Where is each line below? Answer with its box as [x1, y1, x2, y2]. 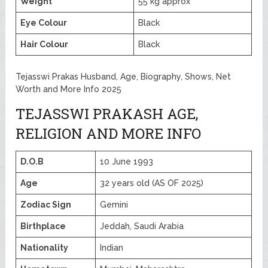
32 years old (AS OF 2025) [100, 178, 204, 188]
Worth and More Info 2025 [16, 84, 122, 94]
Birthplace [20, 221, 66, 231]
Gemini [100, 199, 129, 209]
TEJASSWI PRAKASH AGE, [16, 103, 199, 123]
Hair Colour [20, 39, 69, 49]
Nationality [20, 242, 69, 252]
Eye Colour [20, 17, 68, 28]
